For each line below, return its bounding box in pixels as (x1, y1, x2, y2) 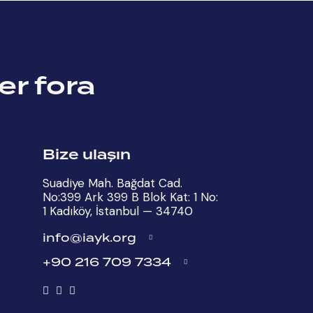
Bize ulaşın (43, 144, 131, 164)
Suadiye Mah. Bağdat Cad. (43, 175, 182, 191)
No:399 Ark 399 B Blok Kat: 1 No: (43, 189, 218, 205)
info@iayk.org (43, 229, 136, 245)
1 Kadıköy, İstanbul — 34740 (43, 203, 193, 219)
